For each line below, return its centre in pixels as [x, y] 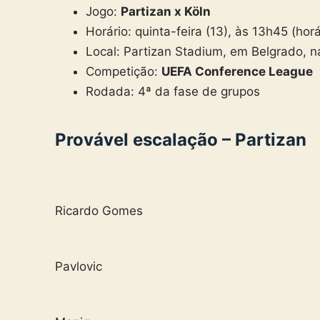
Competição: [123, 71]
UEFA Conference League [238, 71]
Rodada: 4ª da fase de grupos [172, 91]
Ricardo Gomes [99, 210]
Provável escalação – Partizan [181, 139]
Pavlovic [79, 266]
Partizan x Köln [167, 11]
